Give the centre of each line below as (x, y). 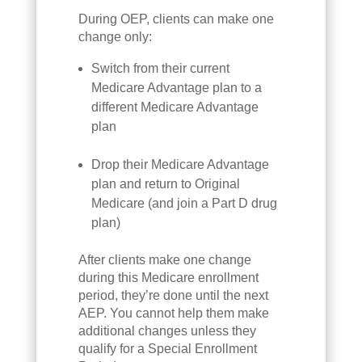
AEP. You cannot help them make (173, 313)
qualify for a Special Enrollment (167, 348)
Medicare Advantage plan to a (176, 87)
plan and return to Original (165, 183)
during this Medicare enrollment (168, 277)
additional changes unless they (167, 330)
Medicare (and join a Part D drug (184, 203)
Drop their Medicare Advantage (180, 164)
